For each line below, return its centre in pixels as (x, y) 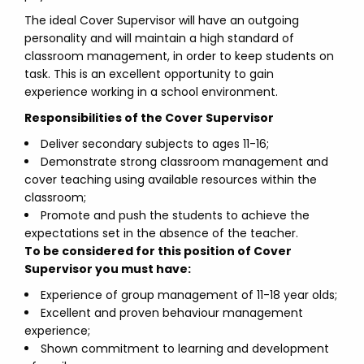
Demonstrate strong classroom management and (184, 162)
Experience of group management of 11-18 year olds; (189, 295)
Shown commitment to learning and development (185, 349)
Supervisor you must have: (108, 269)
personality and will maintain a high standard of (159, 38)
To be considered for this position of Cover (158, 251)
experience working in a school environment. (151, 92)
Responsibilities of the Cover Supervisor (149, 118)
